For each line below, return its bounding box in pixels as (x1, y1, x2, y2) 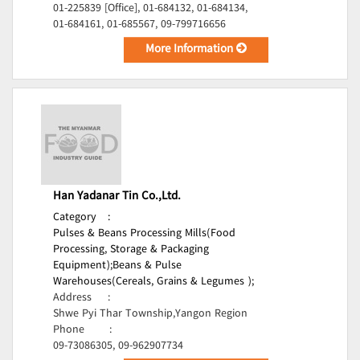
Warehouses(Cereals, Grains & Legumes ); (53, 272, 254, 292)
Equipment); (53, 256, 112, 276)
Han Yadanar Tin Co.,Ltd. (53, 186, 181, 207)
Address (53, 288, 92, 308)
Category (53, 208, 96, 227)
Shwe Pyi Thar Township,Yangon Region (53, 305, 247, 324)
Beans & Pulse (112, 256, 182, 276)
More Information (145, 39, 237, 60)
